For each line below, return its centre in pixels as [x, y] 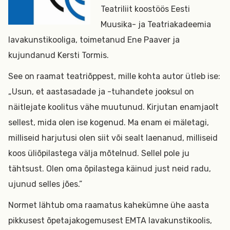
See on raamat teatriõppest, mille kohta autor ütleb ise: [114, 76]
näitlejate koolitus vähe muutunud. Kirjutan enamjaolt [113, 107]
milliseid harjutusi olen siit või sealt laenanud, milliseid [113, 138]
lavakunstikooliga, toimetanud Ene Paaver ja [94, 40]
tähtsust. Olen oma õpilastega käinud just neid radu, [110, 169]
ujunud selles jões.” [45, 184]
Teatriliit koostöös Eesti [146, 9]
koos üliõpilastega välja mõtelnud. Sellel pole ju [99, 153]
